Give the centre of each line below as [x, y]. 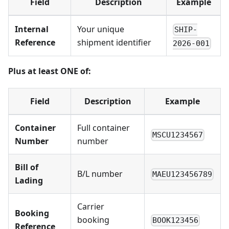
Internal [32, 29]
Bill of [27, 167]
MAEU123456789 [182, 174]
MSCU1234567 [178, 135]
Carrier [91, 207]
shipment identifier [114, 43]
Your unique [101, 29]
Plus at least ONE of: [50, 71]
